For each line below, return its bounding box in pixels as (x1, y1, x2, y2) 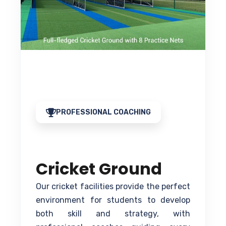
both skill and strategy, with (36, 209, 190, 219)
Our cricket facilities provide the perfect (36, 182, 190, 192)
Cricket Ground (36, 157, 162, 181)
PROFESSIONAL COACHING (56, 108, 151, 117)
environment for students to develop (36, 195, 190, 205)
